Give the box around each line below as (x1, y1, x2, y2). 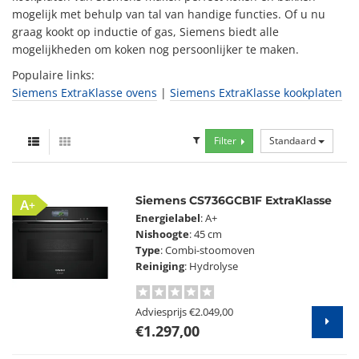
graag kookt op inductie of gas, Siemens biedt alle (12, 24, 279, 39)
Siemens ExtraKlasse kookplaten (170, 85, 342, 100)
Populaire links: (12, 67, 95, 83)
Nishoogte (135, 228, 190, 241)
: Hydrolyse (184, 260, 239, 273)
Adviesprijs (135, 305, 190, 319)
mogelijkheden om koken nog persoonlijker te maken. (12, 42, 299, 57)
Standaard (269, 134, 318, 147)
